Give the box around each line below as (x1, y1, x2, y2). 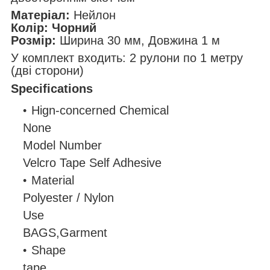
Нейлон (74, 8, 116, 22)
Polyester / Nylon (23, 191, 114, 205)
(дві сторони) (11, 64, 84, 78)
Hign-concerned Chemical (31, 104, 169, 118)
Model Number (23, 139, 102, 152)
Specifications (11, 82, 93, 96)
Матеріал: (11, 8, 74, 22)
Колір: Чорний (11, 21, 96, 35)
